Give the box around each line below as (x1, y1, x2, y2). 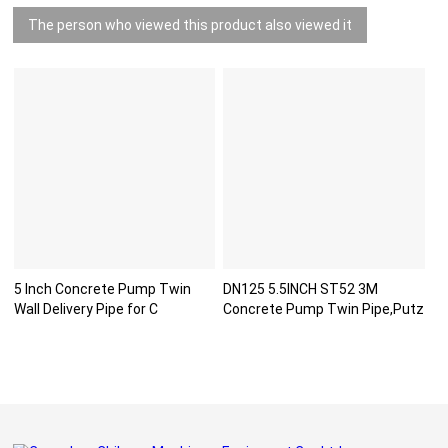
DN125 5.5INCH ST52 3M (223, 281, 379, 298)
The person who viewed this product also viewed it (28, 17, 353, 34)
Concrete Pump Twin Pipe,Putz (223, 301, 425, 318)
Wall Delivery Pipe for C (13, 301, 158, 318)
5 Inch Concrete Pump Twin (13, 281, 191, 298)
